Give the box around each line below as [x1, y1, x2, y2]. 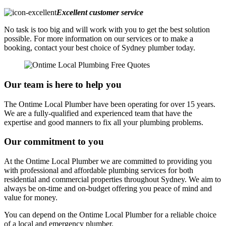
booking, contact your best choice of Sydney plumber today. [4, 43, 195, 52]
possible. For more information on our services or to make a [4, 34, 193, 43]
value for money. [4, 193, 58, 202]
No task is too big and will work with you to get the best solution [4, 25, 210, 34]
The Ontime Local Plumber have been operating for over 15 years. [4, 99, 215, 108]
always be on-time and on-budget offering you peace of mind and [4, 184, 212, 193]
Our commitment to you [4, 136, 104, 147]
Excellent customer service [56, 8, 143, 17]
